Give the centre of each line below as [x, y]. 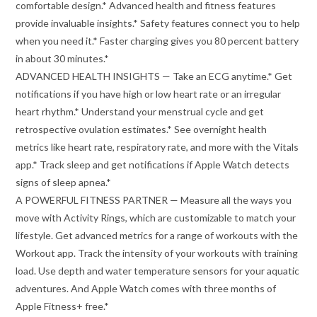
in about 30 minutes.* [63, 58]
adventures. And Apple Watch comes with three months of [146, 288]
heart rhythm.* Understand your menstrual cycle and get [140, 111]
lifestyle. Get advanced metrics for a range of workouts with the [157, 235]
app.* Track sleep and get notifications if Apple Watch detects [153, 164]
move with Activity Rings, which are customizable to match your [156, 217]
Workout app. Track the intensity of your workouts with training [157, 253]
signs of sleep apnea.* [64, 182]
